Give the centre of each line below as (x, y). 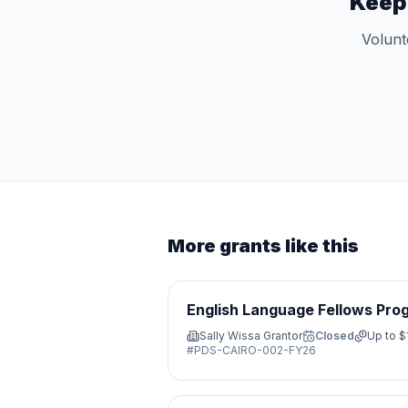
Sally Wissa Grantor (251, 336)
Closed (335, 336)
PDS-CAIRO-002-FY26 (255, 350)
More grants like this (263, 246)
